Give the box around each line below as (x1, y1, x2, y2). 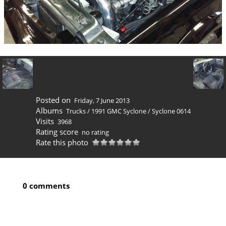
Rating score (35, 127, 78, 137)
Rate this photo (35, 137, 88, 148)
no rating (82, 128, 109, 137)
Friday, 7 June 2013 (74, 96, 130, 105)
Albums (35, 105, 63, 116)
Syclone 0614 (152, 106, 191, 116)
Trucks (66, 106, 86, 116)
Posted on (35, 95, 71, 105)
